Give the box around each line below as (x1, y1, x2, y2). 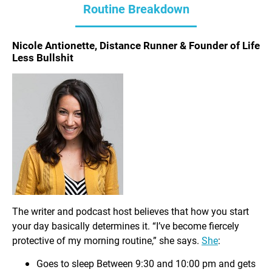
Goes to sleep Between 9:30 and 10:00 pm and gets (36, 257, 256, 270)
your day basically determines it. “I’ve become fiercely (12, 219, 239, 232)
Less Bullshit (12, 50, 73, 65)
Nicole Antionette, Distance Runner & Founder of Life (12, 38, 260, 53)
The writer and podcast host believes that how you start (12, 204, 249, 217)
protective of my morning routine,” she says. (12, 233, 202, 246)
